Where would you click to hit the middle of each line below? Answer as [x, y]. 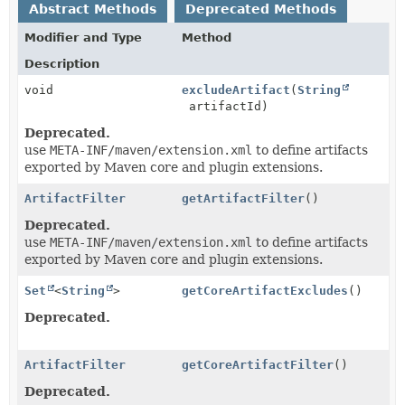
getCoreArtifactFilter [258, 364]
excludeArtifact [236, 89]
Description [62, 63]
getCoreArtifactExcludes [265, 290]
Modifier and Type [83, 37]
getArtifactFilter [244, 198]
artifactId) [226, 106]
